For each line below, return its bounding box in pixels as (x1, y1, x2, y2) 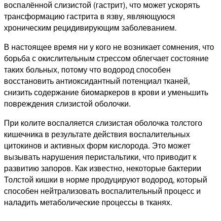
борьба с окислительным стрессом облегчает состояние (4, 52, 209, 64)
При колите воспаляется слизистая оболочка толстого (4, 117, 202, 129)
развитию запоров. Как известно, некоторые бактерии (4, 162, 201, 174)
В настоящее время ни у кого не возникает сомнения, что (4, 41, 214, 53)
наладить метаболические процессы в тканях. (4, 196, 172, 208)
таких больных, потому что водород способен (4, 64, 171, 75)
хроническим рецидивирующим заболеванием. (4, 22, 177, 34)
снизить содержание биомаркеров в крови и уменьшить (4, 86, 208, 98)
